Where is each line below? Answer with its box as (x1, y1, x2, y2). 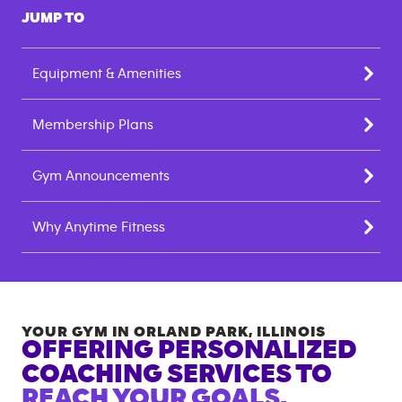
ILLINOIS (257, 324, 326, 339)
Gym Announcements (32, 169, 170, 183)
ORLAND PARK (134, 324, 249, 339)
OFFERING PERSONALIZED (22, 336, 357, 363)
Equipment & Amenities (32, 66, 181, 81)
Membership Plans (32, 118, 153, 132)
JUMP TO (22, 11, 84, 25)
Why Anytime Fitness (32, 220, 165, 234)
